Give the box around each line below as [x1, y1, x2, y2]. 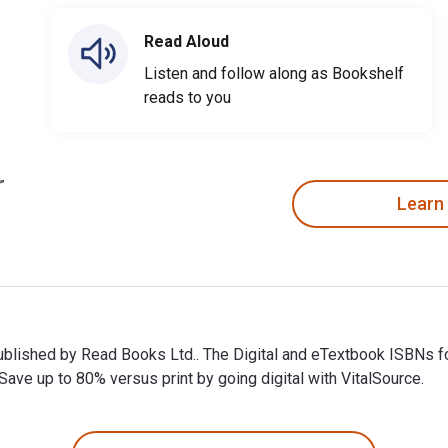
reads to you [144, 87, 231, 107]
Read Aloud [144, 31, 229, 51]
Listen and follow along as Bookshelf [144, 63, 404, 83]
